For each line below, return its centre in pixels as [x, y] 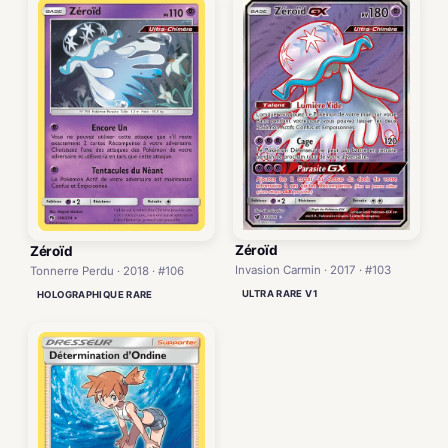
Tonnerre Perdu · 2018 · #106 [107, 270]
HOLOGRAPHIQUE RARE [95, 294]
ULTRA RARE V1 [280, 294]
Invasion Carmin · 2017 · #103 [313, 270]
